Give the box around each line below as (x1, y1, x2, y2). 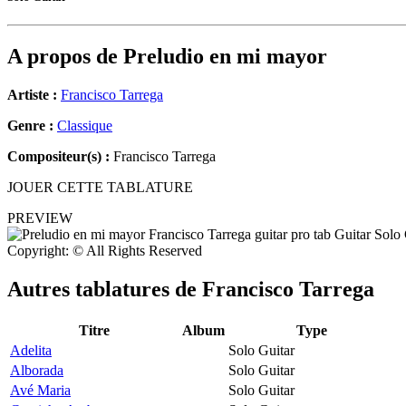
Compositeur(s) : (7, 149, 110, 165)
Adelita (10, 342, 52, 358)
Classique (57, 118, 112, 134)
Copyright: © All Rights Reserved (7, 243, 202, 259)
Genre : (7, 118, 57, 134)
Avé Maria (10, 382, 71, 398)
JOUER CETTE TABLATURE (7, 179, 193, 196)
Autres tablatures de (7, 277, 202, 302)
